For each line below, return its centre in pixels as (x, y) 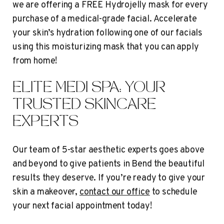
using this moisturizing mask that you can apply (106, 47)
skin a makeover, (46, 192)
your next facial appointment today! (82, 206)
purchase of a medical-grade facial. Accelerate (105, 19)
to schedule (173, 192)
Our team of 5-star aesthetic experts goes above (108, 150)
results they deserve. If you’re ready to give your (109, 178)
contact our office (114, 192)
